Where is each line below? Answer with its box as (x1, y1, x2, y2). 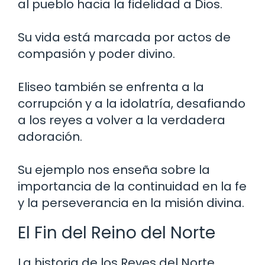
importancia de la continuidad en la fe (18, 177, 247, 195)
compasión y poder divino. (18, 45, 175, 62)
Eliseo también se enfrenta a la (18, 78, 204, 95)
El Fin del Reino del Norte (18, 221, 215, 244)
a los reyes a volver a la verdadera (18, 111, 225, 128)
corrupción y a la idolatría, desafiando (18, 95, 245, 112)
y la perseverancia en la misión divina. (18, 194, 244, 211)
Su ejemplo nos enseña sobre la (18, 161, 210, 178)
